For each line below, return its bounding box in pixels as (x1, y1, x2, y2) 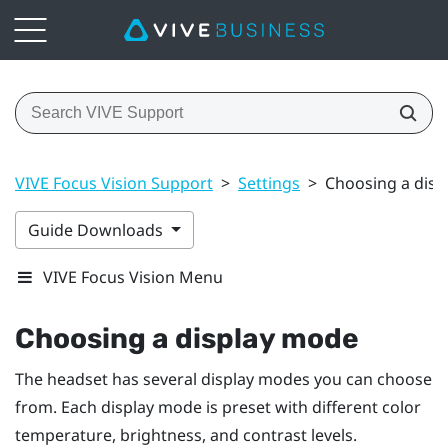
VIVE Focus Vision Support (15, 171, 213, 194)
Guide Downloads (28, 218, 167, 241)
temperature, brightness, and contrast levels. (15, 423, 357, 446)
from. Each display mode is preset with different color (15, 395, 421, 418)
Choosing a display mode (15, 321, 359, 355)
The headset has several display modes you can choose (15, 367, 432, 390)
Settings (238, 171, 300, 194)
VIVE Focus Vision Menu (43, 265, 223, 288)
